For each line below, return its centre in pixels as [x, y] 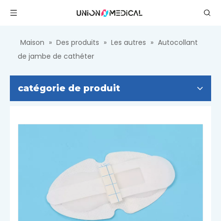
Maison [32, 42]
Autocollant [178, 42]
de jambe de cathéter [56, 56]
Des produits [78, 42]
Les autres [129, 42]
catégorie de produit [69, 88]
